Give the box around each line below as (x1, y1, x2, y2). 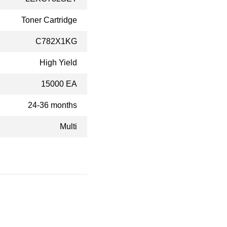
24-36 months (28, 101, 77, 109)
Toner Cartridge (21, 16, 77, 24)
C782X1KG (35, 37, 77, 46)
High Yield (40, 58, 77, 67)
